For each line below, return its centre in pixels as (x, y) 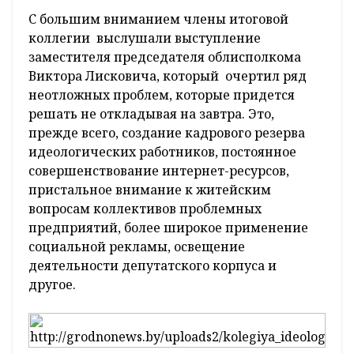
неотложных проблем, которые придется (162, 95)
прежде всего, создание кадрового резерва (167, 133)
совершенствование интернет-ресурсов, (159, 171)
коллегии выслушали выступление (145, 38)
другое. (52, 285)
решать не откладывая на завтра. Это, (151, 114)
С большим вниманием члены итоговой (158, 19)
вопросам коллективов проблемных (145, 209)
